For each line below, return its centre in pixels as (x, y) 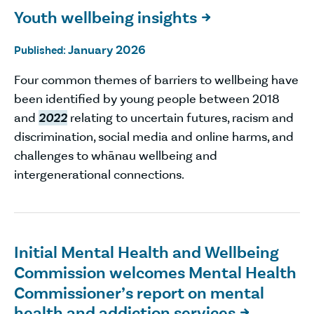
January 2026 (107, 50)
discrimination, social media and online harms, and (154, 137)
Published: (41, 50)
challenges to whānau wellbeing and (116, 156)
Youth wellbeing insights (105, 18)
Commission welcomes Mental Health (155, 272)
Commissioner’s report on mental (139, 293)
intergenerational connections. (99, 175)
